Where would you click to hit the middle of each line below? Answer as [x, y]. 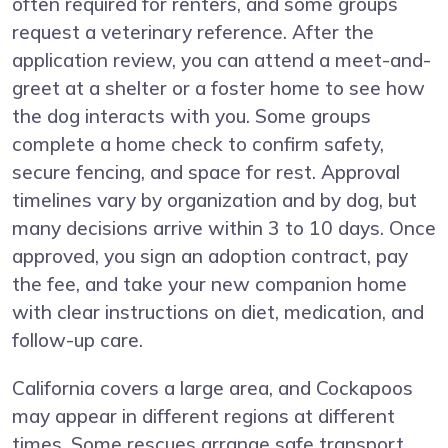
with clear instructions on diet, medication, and [218, 312]
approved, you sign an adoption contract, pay [210, 256]
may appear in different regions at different [203, 416]
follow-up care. [77, 340]
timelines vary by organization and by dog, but [214, 200]
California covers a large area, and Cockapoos [212, 388]
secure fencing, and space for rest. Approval [206, 172]
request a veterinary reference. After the [193, 32]
